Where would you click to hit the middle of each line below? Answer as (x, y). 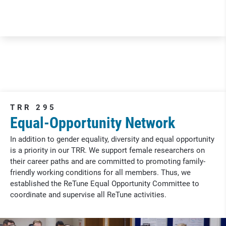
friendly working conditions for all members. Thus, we (100, 173)
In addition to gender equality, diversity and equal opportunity (112, 139)
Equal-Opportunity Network (93, 123)
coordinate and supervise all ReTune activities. (88, 195)
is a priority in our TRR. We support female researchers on (107, 151)
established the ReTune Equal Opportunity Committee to (105, 184)
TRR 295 (33, 108)
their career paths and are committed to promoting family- (108, 162)
